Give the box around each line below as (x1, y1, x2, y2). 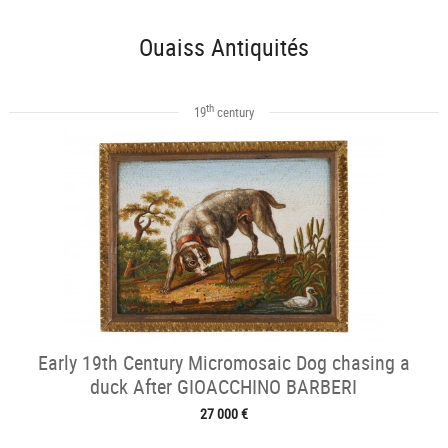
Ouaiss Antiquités (138, 31, 309, 63)
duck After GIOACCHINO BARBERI (90, 372, 358, 400)
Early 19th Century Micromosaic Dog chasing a (37, 348, 410, 376)
